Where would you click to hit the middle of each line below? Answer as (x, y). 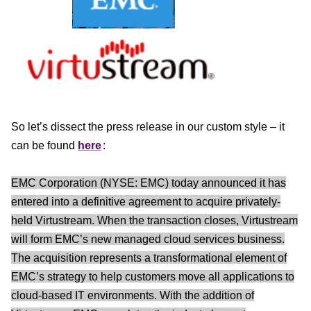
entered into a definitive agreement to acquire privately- (146, 201)
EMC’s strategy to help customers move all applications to (153, 276)
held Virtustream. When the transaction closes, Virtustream (154, 220)
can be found (44, 145)
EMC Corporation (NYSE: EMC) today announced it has (149, 183)
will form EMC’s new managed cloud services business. (148, 239)
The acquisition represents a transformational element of (149, 258)
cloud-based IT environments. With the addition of (133, 295)
